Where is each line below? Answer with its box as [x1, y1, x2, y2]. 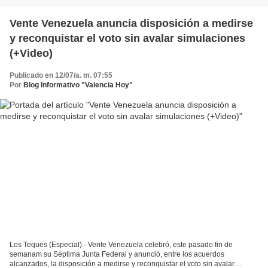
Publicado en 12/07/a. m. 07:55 [10, 71, 112, 80]
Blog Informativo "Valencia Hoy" [23, 80, 133, 89]
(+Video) [10, 47, 53, 59]
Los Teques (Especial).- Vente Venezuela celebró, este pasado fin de [10, 240, 233, 249]
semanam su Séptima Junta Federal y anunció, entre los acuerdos [10, 250, 224, 259]
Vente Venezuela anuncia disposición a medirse [10, 17, 253, 29]
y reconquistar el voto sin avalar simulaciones [10, 32, 245, 44]
